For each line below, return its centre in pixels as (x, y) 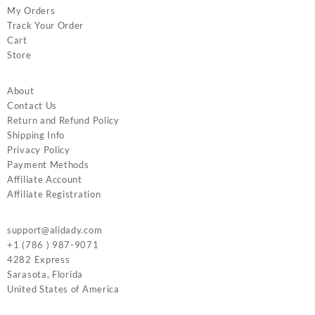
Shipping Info (36, 135)
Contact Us (32, 106)
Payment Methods (48, 165)
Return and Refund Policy (63, 121)
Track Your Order (46, 26)
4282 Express (39, 260)
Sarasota (27, 275)
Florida (67, 275)
